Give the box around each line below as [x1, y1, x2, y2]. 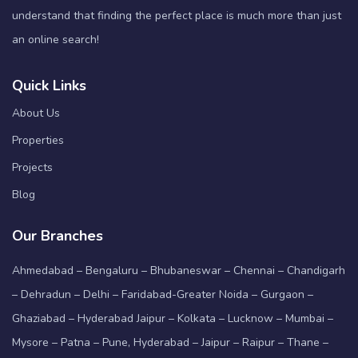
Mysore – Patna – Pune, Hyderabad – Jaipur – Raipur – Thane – [12, 334, 328, 350]
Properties [12, 132, 64, 148]
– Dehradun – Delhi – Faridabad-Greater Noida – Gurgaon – [12, 286, 313, 302]
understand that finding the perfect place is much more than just [12, 7, 341, 23]
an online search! [12, 31, 99, 47]
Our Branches [12, 225, 103, 245]
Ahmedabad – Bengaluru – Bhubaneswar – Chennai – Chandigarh [12, 262, 345, 278]
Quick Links [12, 75, 86, 95]
